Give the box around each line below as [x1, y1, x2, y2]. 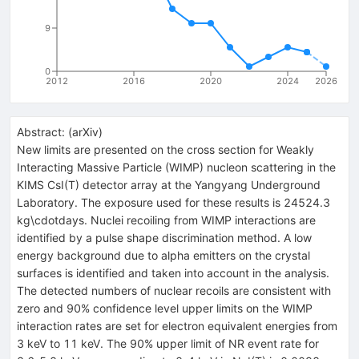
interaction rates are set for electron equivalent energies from [17, 318, 337, 333]
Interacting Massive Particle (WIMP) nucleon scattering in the [17, 159, 336, 174]
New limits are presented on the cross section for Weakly [17, 142, 314, 156]
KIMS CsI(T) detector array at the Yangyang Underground [17, 177, 321, 192]
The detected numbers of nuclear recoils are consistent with [17, 283, 331, 297]
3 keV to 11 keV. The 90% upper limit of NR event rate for [17, 336, 319, 350]
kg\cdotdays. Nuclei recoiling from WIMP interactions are [17, 212, 316, 227]
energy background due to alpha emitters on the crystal [17, 248, 310, 262]
